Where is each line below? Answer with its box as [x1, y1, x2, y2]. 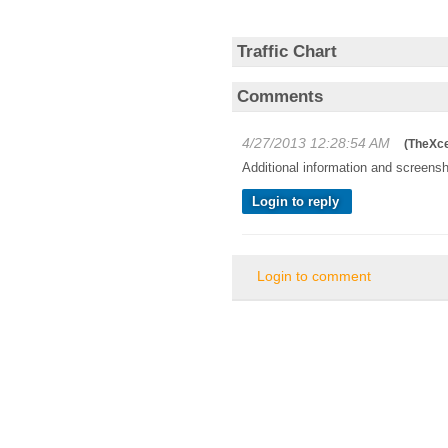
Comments [237, 56, 323, 76]
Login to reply [252, 163, 339, 179]
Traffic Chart [237, 11, 337, 31]
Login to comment [257, 237, 371, 254]
